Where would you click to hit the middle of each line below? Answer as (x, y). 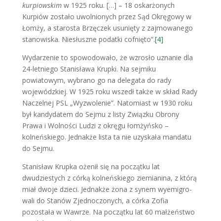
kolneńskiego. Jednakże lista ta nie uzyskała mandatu (107, 137)
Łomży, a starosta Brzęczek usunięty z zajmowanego (107, 28)
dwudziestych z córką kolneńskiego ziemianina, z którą (109, 178)
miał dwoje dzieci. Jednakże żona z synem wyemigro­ (107, 189)
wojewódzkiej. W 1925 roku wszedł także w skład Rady (110, 91)
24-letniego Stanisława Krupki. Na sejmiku (89, 69)
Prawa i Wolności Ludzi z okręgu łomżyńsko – (95, 125)
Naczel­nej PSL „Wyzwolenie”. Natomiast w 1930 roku (107, 103)
